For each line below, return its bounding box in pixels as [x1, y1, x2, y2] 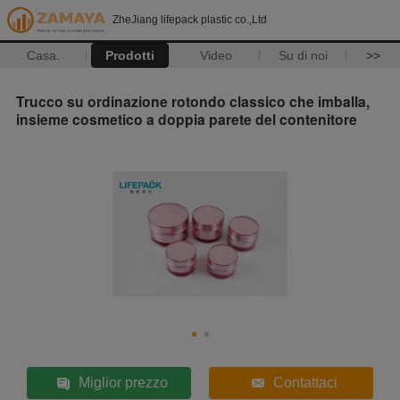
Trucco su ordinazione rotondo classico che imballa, [16, 90, 370, 112]
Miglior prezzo [78, 374, 168, 390]
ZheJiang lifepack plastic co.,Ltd [112, 13, 267, 26]
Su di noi [278, 48, 328, 62]
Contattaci [273, 374, 338, 390]
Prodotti [104, 48, 154, 62]
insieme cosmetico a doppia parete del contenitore [16, 108, 357, 129]
